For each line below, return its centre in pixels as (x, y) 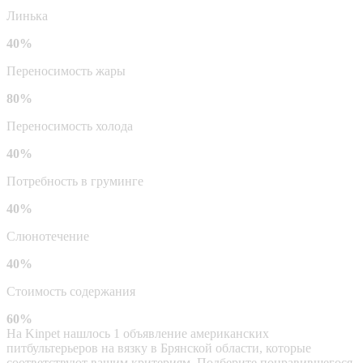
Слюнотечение (48, 236)
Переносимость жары (66, 70)
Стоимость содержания (71, 291)
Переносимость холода (70, 126)
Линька (27, 15)
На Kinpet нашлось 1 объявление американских (138, 333)
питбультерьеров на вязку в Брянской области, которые (159, 348)
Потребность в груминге (75, 181)
